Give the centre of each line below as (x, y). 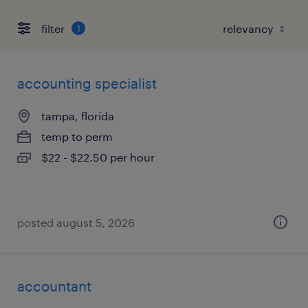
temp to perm (77, 136)
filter (53, 28)
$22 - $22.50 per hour (98, 157)
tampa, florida (78, 116)
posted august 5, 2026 (76, 222)
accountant (54, 286)
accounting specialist (87, 83)
